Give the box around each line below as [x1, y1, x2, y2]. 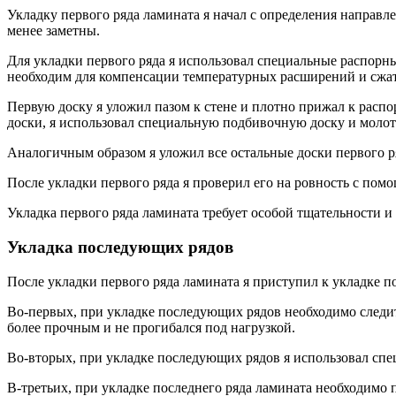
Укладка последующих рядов [7, 237, 233, 256]
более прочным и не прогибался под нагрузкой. [7, 319, 295, 335]
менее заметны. [7, 23, 100, 39]
